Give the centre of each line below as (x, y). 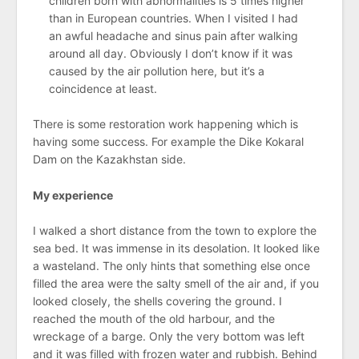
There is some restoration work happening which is (165, 124)
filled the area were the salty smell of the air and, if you (176, 284)
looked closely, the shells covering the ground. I (157, 301)
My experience (73, 195)
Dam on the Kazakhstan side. (109, 159)
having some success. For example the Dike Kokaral (168, 142)
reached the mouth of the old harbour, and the (154, 319)
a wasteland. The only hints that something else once (171, 266)
